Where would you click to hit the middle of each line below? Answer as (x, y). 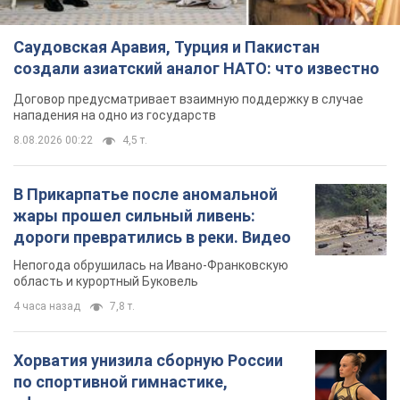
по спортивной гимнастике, (121, 382)
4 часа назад (47, 307)
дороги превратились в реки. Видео (152, 237)
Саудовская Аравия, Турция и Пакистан (167, 47)
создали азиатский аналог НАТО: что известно (196, 69)
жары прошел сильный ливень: (134, 216)
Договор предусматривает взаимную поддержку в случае (188, 100)
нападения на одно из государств (115, 116)
